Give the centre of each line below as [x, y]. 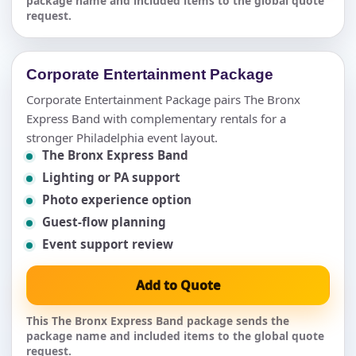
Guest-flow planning [104, 221]
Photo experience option [117, 199]
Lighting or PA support [111, 177]
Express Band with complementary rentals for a [156, 118]
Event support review [108, 244]
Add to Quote [178, 285]
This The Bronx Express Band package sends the [158, 320]
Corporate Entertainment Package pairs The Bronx [163, 99]
